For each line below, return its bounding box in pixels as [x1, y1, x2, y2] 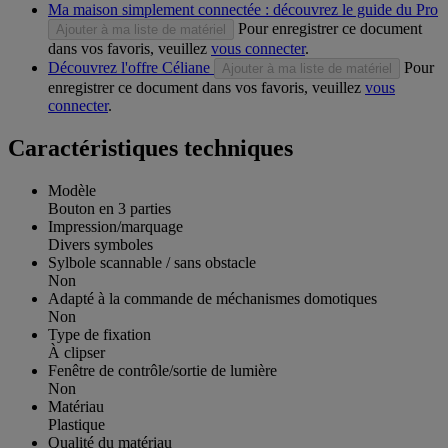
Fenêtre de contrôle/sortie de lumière [48, 361, 277, 379]
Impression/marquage [48, 217, 183, 235]
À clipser [48, 343, 105, 361]
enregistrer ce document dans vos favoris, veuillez [48, 79, 365, 97]
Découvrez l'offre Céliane [48, 59, 210, 77]
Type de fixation [48, 325, 151, 343]
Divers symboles [48, 235, 153, 253]
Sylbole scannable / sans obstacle [48, 253, 256, 271]
